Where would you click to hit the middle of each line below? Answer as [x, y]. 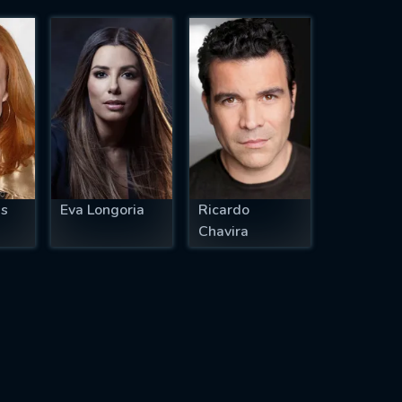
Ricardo [224, 210]
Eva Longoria [103, 210]
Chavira [223, 232]
